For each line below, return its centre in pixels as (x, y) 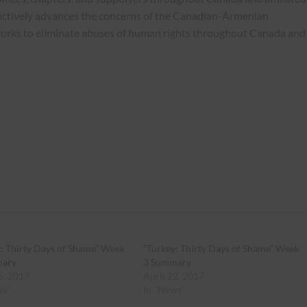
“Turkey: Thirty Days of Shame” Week (221, 248)
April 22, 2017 (173, 275)
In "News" (164, 289)
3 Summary (167, 262)
